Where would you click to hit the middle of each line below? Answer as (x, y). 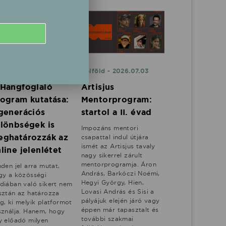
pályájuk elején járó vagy (120, 200)
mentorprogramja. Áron (119, 164)
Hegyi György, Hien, (112, 182)
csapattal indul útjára (115, 137)
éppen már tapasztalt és (120, 209)
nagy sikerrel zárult (112, 155)
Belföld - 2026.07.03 (115, 71)
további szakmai (107, 218)
